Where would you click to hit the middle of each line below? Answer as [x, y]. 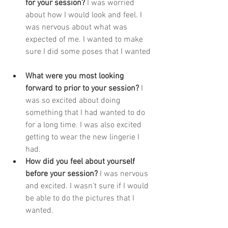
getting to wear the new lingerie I [83, 138]
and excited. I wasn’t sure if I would [88, 187]
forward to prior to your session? [83, 89]
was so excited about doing [74, 101]
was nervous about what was [77, 28]
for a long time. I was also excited [84, 125]
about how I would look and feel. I [85, 16]
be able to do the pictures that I [81, 199]
